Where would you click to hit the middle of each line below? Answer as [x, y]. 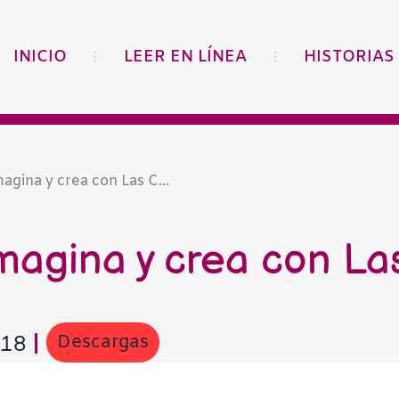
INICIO [40, 57]
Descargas [102, 342]
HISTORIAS [349, 57]
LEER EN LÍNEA [185, 57]
